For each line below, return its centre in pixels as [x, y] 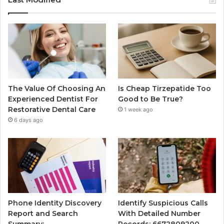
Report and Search [43, 214]
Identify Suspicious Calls [163, 203]
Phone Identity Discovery [55, 203]
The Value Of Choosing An [57, 88]
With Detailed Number [159, 214]
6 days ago [28, 120]
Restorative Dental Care [52, 109]
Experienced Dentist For [53, 99]
